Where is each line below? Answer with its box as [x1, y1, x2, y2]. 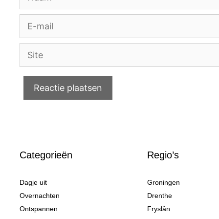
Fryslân [147, 205, 170, 213]
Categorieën [20, 150, 72, 160]
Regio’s [147, 150, 179, 160]
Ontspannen [20, 205, 58, 213]
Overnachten [20, 192, 60, 199]
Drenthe [147, 192, 172, 199]
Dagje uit [20, 178, 47, 186]
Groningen [147, 178, 180, 186]
